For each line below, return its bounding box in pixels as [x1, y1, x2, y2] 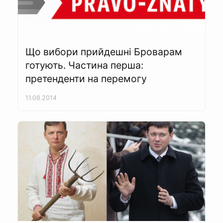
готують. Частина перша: [25, 59, 143, 72]
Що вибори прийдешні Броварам [25, 46, 182, 58]
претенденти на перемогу [25, 73, 147, 85]
